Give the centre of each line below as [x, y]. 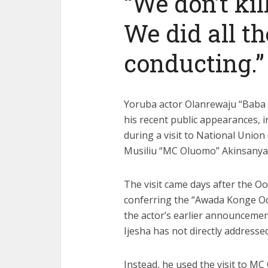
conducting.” [194, 63]
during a [144, 135]
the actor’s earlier [165, 215]
